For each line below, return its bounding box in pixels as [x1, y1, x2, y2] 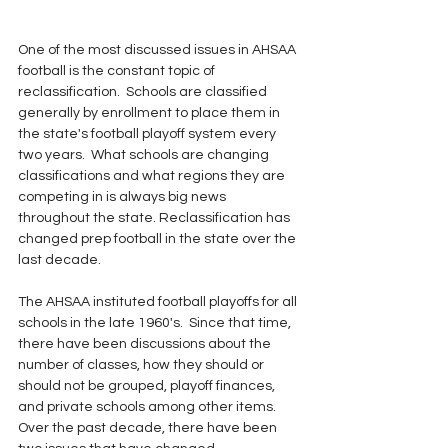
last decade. [18, 252, 101, 267]
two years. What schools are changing [18, 147, 272, 162]
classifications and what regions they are [18, 168, 288, 183]
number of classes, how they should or [18, 357, 267, 372]
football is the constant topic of [18, 63, 218, 78]
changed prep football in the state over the [18, 231, 299, 246]
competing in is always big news [18, 189, 229, 204]
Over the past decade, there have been [18, 420, 280, 435]
